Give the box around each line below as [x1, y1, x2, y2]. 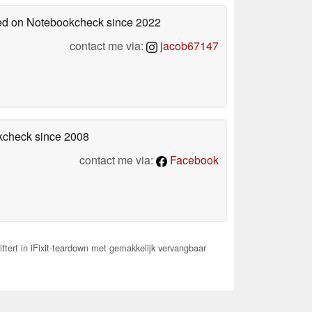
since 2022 [104, 13, 161, 30]
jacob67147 [157, 37, 219, 54]
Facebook [167, 151, 219, 168]
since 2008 [32, 127, 89, 144]
